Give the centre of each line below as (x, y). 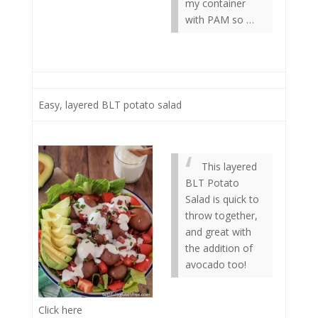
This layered (229, 166)
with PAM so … (220, 20)
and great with (218, 232)
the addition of (219, 248)
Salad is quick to (222, 199)
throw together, (221, 215)
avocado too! (216, 264)
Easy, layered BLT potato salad (110, 105)
